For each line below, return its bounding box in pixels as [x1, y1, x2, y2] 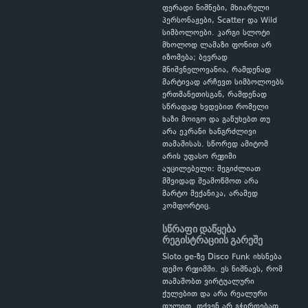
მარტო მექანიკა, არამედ [162, 188, 258, 200]
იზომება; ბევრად [162, 52, 228, 64]
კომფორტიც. [162, 201, 211, 212]
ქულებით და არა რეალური [162, 289, 267, 300]
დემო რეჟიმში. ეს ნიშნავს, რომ [162, 264, 283, 276]
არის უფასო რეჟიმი [162, 151, 236, 163]
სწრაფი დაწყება [162, 222, 236, 236]
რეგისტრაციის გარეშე [162, 233, 263, 247]
